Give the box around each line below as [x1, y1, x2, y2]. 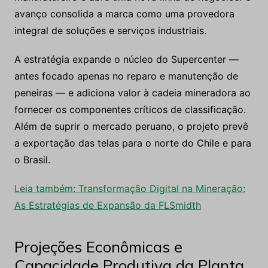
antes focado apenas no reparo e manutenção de [14, 70, 238, 83]
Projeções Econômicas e [14, 237, 182, 257]
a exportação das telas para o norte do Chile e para [14, 137, 251, 150]
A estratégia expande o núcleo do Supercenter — [14, 53, 239, 66]
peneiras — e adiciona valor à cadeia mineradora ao [14, 87, 251, 99]
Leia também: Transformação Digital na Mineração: [14, 182, 245, 195]
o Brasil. [14, 154, 50, 166]
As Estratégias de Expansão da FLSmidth [14, 199, 201, 212]
